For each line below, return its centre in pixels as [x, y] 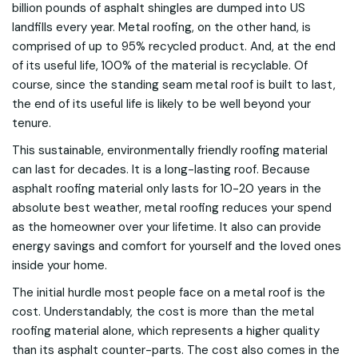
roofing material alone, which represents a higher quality [166, 331]
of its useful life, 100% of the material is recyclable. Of [160, 66]
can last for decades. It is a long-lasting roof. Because [161, 169]
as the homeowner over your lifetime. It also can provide [167, 227]
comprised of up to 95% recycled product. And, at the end [174, 46]
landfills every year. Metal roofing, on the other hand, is [161, 27]
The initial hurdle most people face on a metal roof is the [169, 292]
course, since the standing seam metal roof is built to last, [174, 85]
